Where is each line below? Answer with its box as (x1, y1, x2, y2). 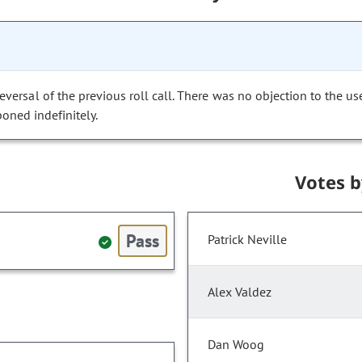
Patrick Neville (208, 231, 287, 248)
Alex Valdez (208, 284, 271, 301)
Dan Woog (208, 336, 264, 353)
